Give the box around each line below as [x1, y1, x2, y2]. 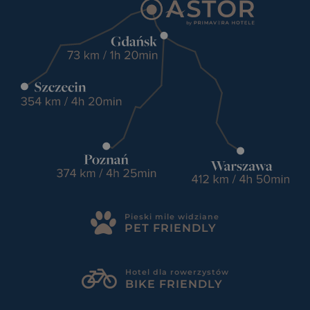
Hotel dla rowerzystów [125, 267, 229, 277]
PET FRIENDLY [125, 221, 217, 235]
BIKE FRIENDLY [125, 277, 223, 291]
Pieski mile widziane [125, 211, 219, 221]
